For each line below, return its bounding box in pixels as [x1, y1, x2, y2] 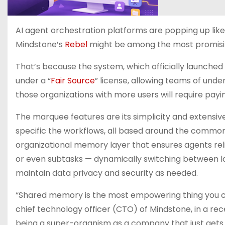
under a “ [16, 75, 51, 86]
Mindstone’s [16, 39, 65, 50]
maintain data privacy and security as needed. [16, 167, 198, 179]
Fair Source [51, 75, 95, 86]
